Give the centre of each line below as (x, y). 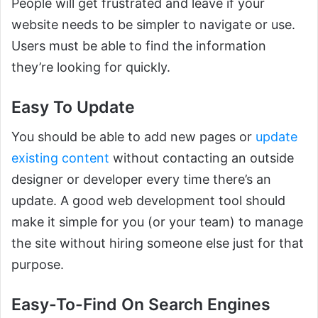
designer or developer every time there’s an (141, 180)
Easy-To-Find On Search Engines (141, 305)
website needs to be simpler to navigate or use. (153, 24)
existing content (60, 158)
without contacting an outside (202, 158)
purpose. (38, 265)
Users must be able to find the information (139, 45)
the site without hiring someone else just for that (158, 243)
